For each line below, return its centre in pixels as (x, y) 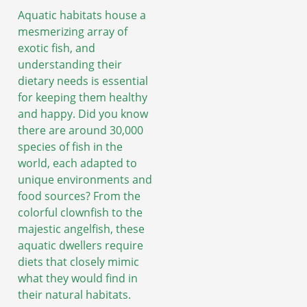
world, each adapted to (77, 163)
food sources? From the (79, 196)
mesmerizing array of (73, 31)
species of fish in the (70, 146)
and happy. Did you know (83, 113)
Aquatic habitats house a (82, 15)
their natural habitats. (74, 294)
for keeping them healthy (83, 97)
